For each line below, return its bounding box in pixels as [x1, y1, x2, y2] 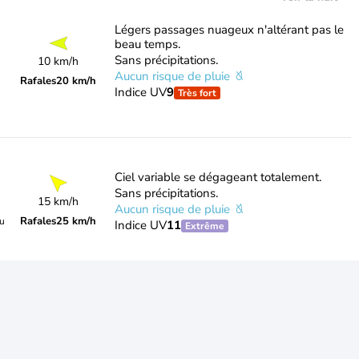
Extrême [184, 220, 224, 232]
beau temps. [114, 36, 180, 52]
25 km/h [56, 214, 97, 228]
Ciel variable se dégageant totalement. [114, 169, 321, 185]
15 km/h [38, 194, 79, 209]
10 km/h [38, 54, 79, 69]
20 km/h [56, 74, 97, 88]
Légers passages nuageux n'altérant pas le [114, 22, 344, 38]
